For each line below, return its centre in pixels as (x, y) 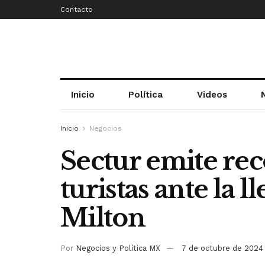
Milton (103, 218)
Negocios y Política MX (118, 248)
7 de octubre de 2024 (222, 248)
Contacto (77, 9)
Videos (212, 95)
